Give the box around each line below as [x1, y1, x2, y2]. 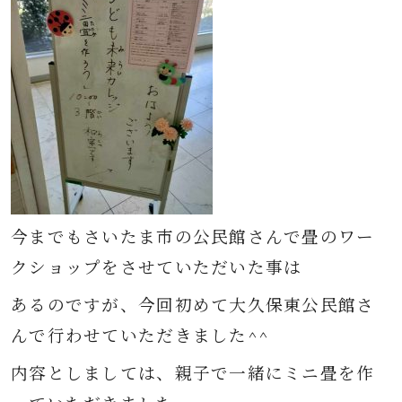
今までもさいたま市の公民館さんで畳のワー [11, 224, 375, 248]
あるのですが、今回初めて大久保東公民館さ [11, 293, 375, 316]
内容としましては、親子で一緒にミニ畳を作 [11, 361, 375, 384]
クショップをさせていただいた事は [11, 255, 302, 278]
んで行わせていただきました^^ [11, 323, 270, 346]
